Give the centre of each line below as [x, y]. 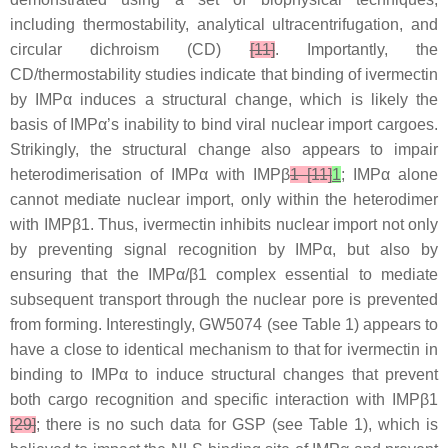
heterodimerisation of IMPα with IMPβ [150, 175]
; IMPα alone [389, 175]
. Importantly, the [356, 50]
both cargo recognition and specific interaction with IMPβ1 [224, 400]
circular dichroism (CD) [130, 50]
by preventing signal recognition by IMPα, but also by [224, 250]
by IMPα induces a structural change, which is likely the [224, 100]
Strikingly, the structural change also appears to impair [224, 150]
